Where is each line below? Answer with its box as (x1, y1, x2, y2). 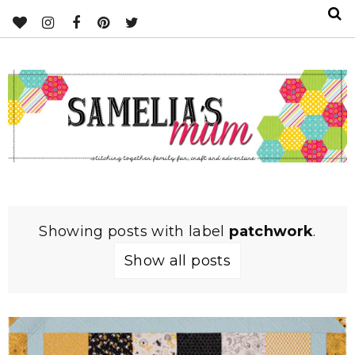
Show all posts (124, 251, 231, 269)
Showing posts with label (39, 222, 230, 240)
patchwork (229, 222, 314, 240)
